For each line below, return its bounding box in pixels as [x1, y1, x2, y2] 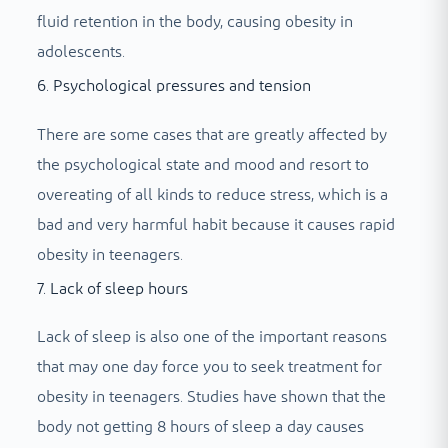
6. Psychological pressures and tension [36, 77, 311, 94]
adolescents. [36, 43, 125, 60]
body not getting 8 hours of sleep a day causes [36, 419, 364, 436]
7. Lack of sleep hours [36, 280, 188, 297]
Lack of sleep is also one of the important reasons [36, 329, 387, 346]
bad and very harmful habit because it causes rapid [36, 216, 395, 233]
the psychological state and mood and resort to [36, 156, 369, 173]
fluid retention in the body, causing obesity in [36, 13, 353, 30]
